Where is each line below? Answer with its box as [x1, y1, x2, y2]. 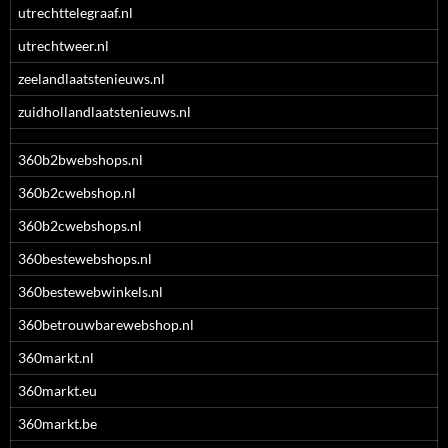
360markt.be [18, 415, 97, 432]
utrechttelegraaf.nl [18, 4, 133, 21]
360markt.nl [18, 349, 94, 366]
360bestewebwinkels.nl [18, 283, 163, 300]
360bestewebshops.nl [18, 250, 152, 267]
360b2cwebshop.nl [18, 184, 136, 201]
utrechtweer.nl [18, 37, 109, 54]
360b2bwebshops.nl [18, 151, 143, 168]
